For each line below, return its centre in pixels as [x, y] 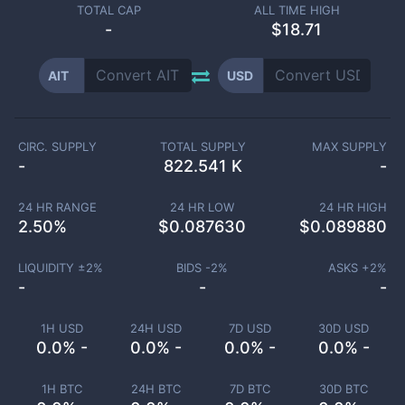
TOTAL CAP [108, 10]
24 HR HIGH [353, 207]
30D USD [344, 328]
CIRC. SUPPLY [57, 146]
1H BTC [61, 389]
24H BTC [155, 389]
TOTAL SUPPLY [202, 146]
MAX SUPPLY [350, 146]
